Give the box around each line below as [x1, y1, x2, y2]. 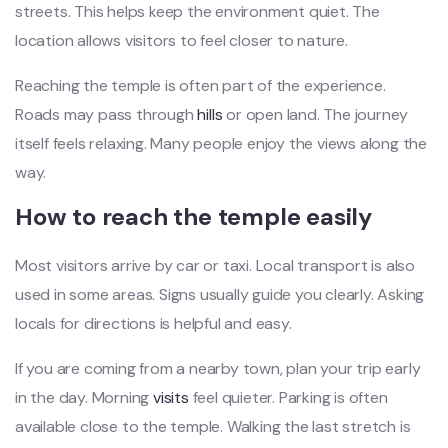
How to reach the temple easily [15, 200, 372, 232]
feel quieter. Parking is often [188, 386, 388, 408]
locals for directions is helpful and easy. [15, 312, 292, 334]
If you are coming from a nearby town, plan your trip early [15, 357, 421, 379]
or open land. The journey [222, 103, 409, 125]
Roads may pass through [15, 103, 198, 125]
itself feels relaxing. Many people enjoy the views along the [15, 132, 427, 154]
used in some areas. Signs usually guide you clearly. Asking [15, 283, 425, 305]
